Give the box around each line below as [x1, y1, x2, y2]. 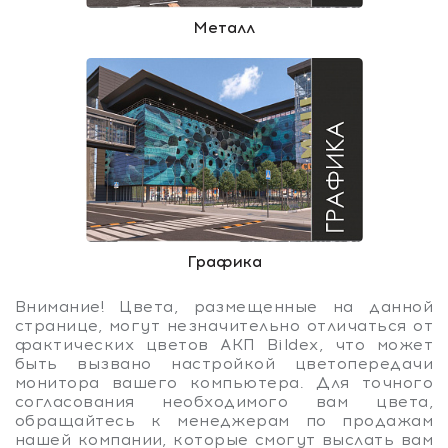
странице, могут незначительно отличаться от [15, 315, 433, 335]
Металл [193, 17, 255, 37]
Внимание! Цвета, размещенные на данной [15, 296, 433, 316]
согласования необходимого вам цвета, [15, 391, 433, 411]
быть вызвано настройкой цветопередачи [15, 353, 433, 373]
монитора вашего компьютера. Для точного [15, 372, 433, 392]
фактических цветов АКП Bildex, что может [15, 334, 433, 354]
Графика [186, 251, 262, 271]
